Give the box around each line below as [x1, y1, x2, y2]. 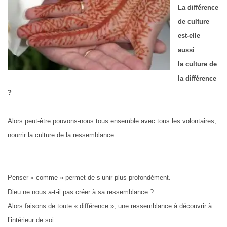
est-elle [178, 32, 200, 40]
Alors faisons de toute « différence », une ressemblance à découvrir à [8, 202, 212, 210]
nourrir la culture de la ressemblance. [8, 131, 116, 139]
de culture [178, 18, 209, 25]
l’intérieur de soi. [8, 216, 56, 224]
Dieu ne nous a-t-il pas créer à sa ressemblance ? [8, 188, 154, 196]
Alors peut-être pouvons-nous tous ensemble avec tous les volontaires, [8, 117, 216, 125]
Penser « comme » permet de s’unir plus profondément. [8, 174, 171, 181]
